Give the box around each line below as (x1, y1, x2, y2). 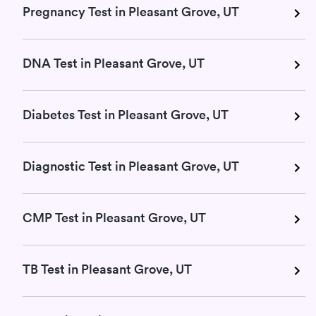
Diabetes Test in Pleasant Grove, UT (23, 107, 229, 123)
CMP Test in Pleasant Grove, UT (23, 209, 206, 226)
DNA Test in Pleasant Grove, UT (23, 55, 205, 71)
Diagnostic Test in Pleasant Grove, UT (23, 158, 239, 174)
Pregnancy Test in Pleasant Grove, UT (23, 4, 239, 20)
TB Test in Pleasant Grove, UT (23, 261, 192, 277)
